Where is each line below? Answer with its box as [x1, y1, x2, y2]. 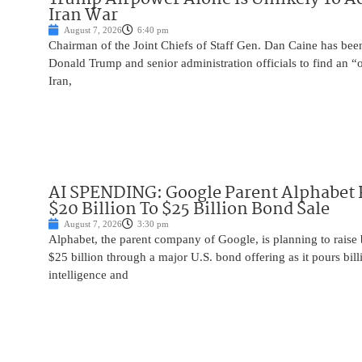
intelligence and [48, 268, 128, 282]
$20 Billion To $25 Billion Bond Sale [48, 196, 330, 224]
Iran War [48, 2, 118, 30]
